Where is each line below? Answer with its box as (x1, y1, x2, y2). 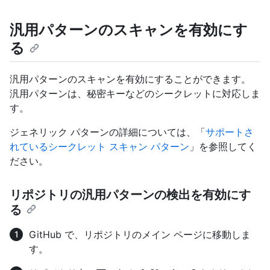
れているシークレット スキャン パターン (10, 140, 189, 153)
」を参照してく (189, 140, 257, 153)
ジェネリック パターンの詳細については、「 (10, 126, 206, 139)
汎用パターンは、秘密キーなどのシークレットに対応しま (10, 87, 260, 100)
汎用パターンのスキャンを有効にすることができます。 (10, 73, 251, 86)
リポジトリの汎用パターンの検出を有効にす (10, 187, 251, 202)
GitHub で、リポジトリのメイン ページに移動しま (29, 228, 251, 241)
